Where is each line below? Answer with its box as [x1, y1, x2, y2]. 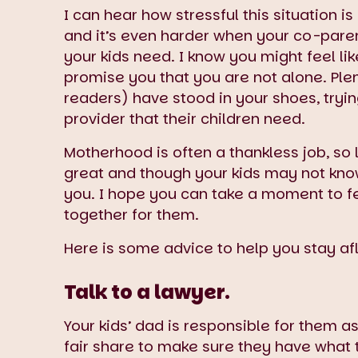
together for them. [64, 204, 199, 225]
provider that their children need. [64, 108, 309, 129]
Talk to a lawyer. [64, 278, 230, 305]
